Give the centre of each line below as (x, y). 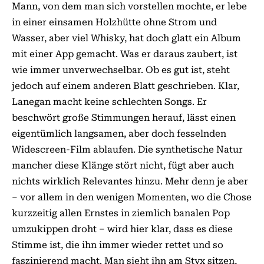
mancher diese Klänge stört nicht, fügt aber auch (123, 165)
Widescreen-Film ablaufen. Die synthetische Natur (127, 149)
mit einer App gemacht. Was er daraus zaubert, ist (125, 54)
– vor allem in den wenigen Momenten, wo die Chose (132, 197)
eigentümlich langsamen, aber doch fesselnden (119, 133)
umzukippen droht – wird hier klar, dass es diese (122, 229)
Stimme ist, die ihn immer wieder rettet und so (118, 245)
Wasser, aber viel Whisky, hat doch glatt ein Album (126, 38)
